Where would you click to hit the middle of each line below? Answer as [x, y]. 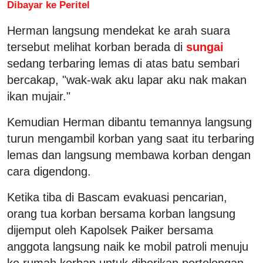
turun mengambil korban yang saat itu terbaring [131, 138]
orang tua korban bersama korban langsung [121, 213]
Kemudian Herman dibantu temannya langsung [129, 122]
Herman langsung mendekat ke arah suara [119, 30]
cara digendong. [49, 171]
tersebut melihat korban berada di [95, 47]
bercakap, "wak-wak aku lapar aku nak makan [127, 80]
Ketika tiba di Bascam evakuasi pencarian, [117, 197]
